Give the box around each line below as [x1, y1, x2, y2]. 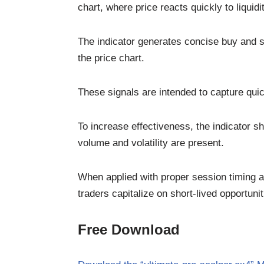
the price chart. [78, 52, 144, 64]
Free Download [78, 221, 180, 237]
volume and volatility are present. [78, 137, 224, 148]
